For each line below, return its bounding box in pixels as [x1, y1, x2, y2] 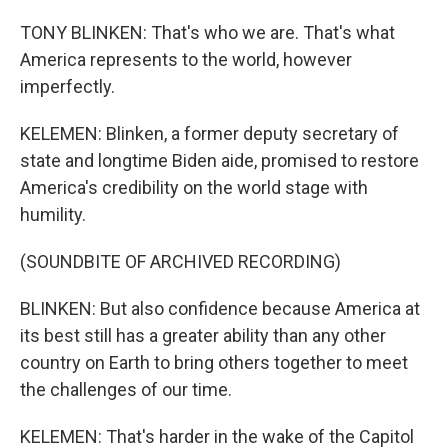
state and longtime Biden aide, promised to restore [20, 150, 419, 171]
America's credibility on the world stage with [20, 177, 368, 198]
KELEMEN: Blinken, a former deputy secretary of [20, 123, 399, 144]
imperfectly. [20, 76, 115, 97]
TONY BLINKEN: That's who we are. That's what [20, 22, 395, 43]
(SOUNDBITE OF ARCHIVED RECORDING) [20, 251, 341, 272]
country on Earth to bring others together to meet [20, 352, 408, 373]
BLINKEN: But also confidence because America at [20, 298, 420, 319]
